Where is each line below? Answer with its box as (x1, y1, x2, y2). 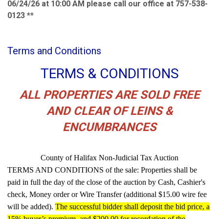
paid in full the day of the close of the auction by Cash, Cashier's (7, 177, 205, 186)
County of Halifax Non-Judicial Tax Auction (41, 153, 178, 162)
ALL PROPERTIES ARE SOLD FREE (19, 88, 200, 102)
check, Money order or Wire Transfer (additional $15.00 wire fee (7, 190, 207, 198)
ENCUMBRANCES (63, 120, 156, 134)
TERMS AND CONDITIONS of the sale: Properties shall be (7, 165, 197, 174)
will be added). (7, 202, 55, 211)
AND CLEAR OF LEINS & (46, 104, 173, 118)
